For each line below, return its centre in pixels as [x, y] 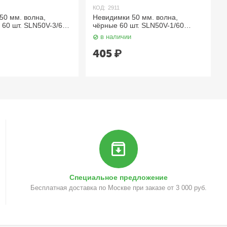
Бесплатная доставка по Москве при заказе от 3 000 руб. [118, 187]
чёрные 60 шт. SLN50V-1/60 [139, 25]
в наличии [116, 37]
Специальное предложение [118, 177]
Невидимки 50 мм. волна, [136, 17]
